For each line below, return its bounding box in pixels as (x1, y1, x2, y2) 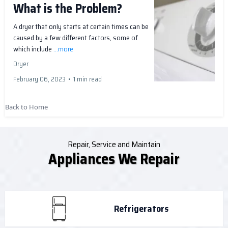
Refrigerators (114, 201, 168, 216)
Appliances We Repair (48, 148, 180, 170)
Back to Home (5, 102, 48, 112)
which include (13, 43, 53, 55)
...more (53, 43, 73, 55)
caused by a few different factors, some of (13, 32, 138, 44)
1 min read (73, 74, 102, 85)
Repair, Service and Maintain (68, 138, 160, 151)
